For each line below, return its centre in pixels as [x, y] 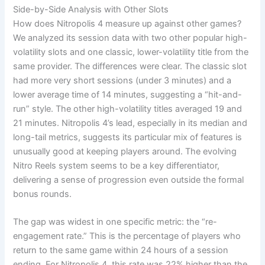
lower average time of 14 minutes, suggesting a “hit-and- [128, 94]
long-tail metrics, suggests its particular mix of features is [128, 137]
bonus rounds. [43, 194]
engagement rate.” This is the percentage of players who [127, 236]
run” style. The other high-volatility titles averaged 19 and [128, 109]
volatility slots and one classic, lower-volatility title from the [131, 52]
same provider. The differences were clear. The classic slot [130, 66]
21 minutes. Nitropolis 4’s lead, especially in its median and [130, 123]
